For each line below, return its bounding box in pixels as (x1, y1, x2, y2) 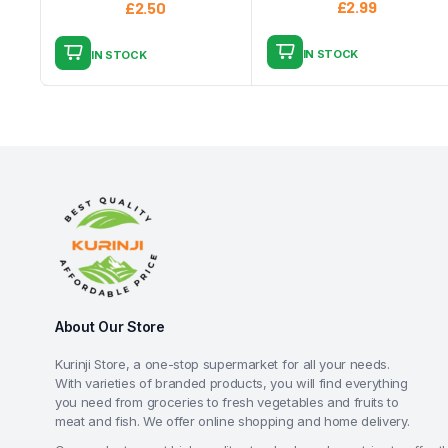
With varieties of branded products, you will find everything (55, 375, 408, 391)
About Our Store (55, 318, 165, 335)
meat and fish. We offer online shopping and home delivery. (55, 413, 410, 429)
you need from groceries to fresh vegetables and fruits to (55, 394, 399, 410)
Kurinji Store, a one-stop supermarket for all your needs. (55, 356, 390, 372)
